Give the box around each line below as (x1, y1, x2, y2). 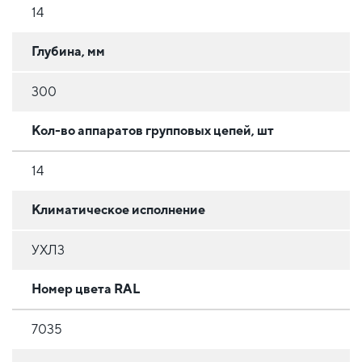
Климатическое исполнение (32, 202, 205, 218)
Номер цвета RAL (32, 281, 140, 297)
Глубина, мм (32, 44, 105, 60)
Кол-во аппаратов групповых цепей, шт (32, 123, 274, 139)
